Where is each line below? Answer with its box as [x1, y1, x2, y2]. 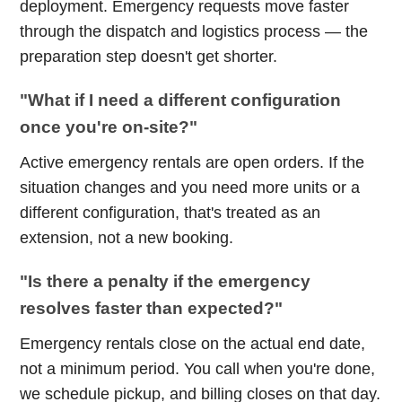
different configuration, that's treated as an [20, 204, 321, 222]
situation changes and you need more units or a [20, 179, 361, 197]
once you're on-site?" [20, 118, 198, 136]
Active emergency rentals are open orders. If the [20, 153, 365, 171]
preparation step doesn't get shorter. [20, 48, 278, 66]
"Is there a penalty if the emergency [20, 272, 311, 291]
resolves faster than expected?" [20, 299, 284, 318]
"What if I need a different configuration [20, 91, 342, 109]
